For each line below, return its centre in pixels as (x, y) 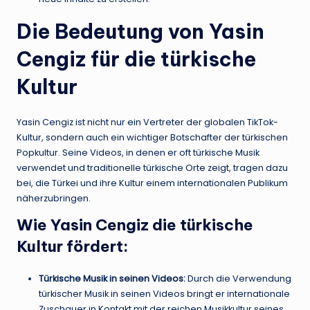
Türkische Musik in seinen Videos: (112, 279)
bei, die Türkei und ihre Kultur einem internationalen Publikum (152, 183)
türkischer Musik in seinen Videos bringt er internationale (164, 294)
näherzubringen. (54, 199)
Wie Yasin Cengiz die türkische (135, 225)
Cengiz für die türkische (136, 60)
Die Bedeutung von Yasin (140, 32)
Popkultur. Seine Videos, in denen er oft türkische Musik (138, 153)
